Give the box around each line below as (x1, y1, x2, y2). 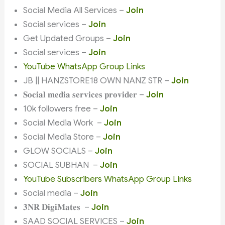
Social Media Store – (23, 131, 103, 142)
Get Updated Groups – (23, 33, 114, 44)
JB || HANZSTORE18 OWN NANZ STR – (23, 75, 172, 86)
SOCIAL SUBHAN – (23, 159, 100, 170)
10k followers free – (23, 103, 100, 114)
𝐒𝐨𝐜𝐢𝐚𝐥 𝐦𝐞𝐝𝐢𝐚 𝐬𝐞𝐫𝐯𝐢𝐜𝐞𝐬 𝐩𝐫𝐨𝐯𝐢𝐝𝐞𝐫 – (23, 89, 147, 100)
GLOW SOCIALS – (23, 145, 95, 156)
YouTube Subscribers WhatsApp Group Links (23, 173, 192, 184)
